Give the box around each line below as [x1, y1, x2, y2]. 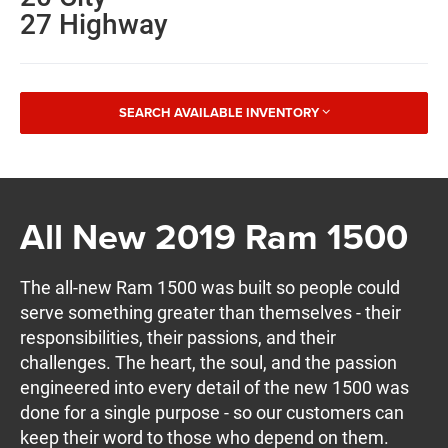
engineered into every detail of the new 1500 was [20, 376, 410, 398]
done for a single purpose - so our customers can [20, 401, 405, 423]
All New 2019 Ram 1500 [20, 209, 409, 262]
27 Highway [20, 8, 169, 42]
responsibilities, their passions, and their [20, 326, 337, 348]
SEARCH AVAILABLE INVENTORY [118, 103, 319, 123]
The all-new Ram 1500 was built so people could [20, 276, 401, 298]
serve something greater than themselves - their [20, 301, 402, 323]
